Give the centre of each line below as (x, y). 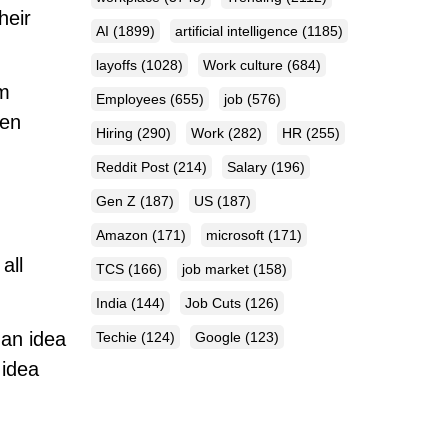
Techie (118, 337)
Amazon (124, 235)
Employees (133, 99)
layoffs (118, 65)
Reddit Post (134, 167)
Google (220, 337)
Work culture (245, 65)
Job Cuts (215, 303)
